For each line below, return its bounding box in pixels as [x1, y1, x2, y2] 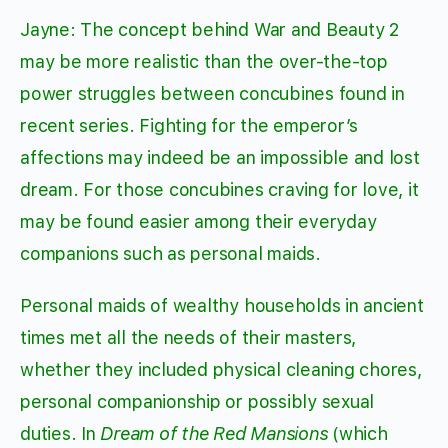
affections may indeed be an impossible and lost [20, 147, 420, 169]
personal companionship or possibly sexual [20, 391, 375, 413]
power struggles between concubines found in [20, 83, 405, 105]
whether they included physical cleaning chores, [20, 359, 422, 381]
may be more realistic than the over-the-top [20, 51, 388, 73]
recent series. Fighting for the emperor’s [20, 115, 359, 137]
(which [327, 423, 388, 445]
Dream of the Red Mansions [100, 423, 328, 445]
